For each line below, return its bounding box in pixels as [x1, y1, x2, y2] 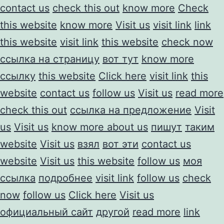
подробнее [38, 171, 92, 184]
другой [96, 205, 129, 218]
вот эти [102, 137, 138, 150]
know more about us [51, 120, 148, 133]
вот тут [102, 52, 138, 65]
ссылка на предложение [70, 103, 191, 116]
